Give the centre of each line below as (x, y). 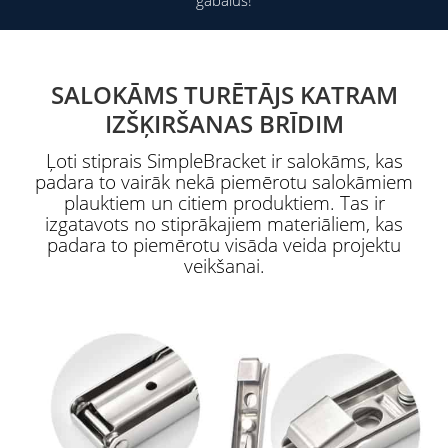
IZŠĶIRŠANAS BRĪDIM (224, 123)
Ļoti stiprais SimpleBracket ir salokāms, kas (224, 160)
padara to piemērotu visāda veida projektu (224, 244)
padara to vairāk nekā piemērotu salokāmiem (224, 181)
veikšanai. (224, 265)
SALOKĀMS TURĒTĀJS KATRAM (224, 94)
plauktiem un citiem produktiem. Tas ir (224, 202)
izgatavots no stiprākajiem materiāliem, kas (224, 223)
